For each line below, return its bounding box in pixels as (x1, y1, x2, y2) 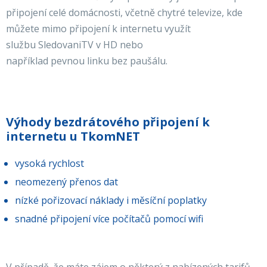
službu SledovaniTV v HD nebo (6, 38, 143, 51)
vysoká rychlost (15, 157, 84, 170)
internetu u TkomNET (6, 128, 140, 144)
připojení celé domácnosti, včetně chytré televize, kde (6, 6, 243, 19)
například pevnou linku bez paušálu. (6, 54, 167, 67)
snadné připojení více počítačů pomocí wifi (15, 212, 203, 225)
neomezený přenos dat (15, 175, 118, 188)
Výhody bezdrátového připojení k (6, 114, 210, 130)
